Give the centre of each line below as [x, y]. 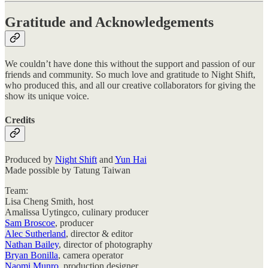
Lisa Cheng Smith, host [49, 201]
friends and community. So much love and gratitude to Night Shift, [130, 75]
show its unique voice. [47, 96]
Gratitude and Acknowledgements [109, 22]
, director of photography [106, 244]
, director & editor [99, 233]
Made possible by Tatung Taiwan [68, 170]
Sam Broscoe [30, 223]
